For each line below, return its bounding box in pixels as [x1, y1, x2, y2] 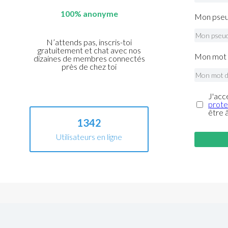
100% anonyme [60, 9, 118, 19]
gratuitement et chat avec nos [37, 45, 141, 55]
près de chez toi [62, 62, 117, 72]
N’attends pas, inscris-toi [46, 37, 132, 47]
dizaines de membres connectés [33, 53, 145, 64]
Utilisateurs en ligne [56, 132, 123, 142]
